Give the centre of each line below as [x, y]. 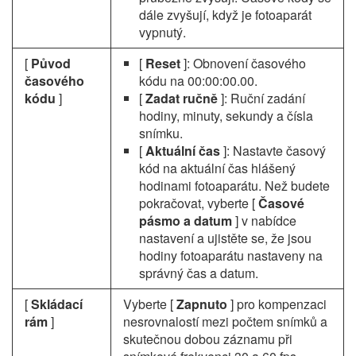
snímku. [161, 133]
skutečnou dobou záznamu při [208, 339]
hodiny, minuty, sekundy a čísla [226, 116]
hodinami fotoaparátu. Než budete [234, 186]
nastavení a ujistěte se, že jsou [225, 238]
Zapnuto [203, 304]
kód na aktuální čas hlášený [217, 168]
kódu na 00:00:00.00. [198, 81]
